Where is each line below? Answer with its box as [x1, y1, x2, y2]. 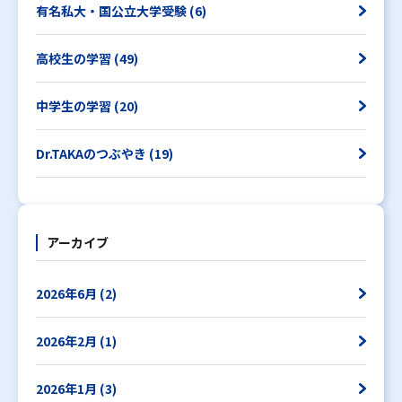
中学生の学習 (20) [36, 96, 138, 115]
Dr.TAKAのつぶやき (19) [36, 144, 173, 162]
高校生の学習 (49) [36, 48, 138, 67]
